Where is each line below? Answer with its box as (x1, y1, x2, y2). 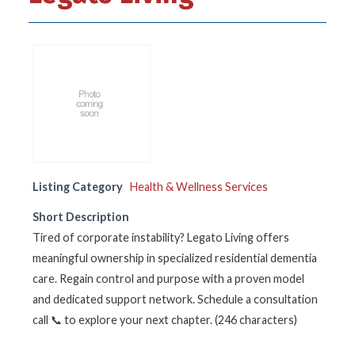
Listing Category (32, 180, 123, 193)
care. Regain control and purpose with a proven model (32, 272, 304, 285)
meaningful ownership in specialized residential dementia (32, 251, 317, 265)
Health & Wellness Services (130, 180, 268, 193)
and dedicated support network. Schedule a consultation (32, 292, 318, 306)
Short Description (32, 210, 129, 223)
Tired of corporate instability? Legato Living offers (32, 231, 289, 244)
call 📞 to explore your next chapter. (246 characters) (32, 313, 297, 326)
